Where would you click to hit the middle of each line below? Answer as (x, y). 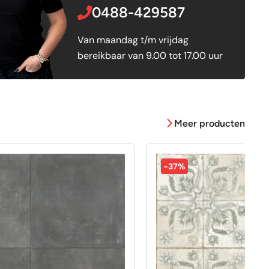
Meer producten (210, 123)
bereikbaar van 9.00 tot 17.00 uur (150, 56)
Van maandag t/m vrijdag (133, 40)
